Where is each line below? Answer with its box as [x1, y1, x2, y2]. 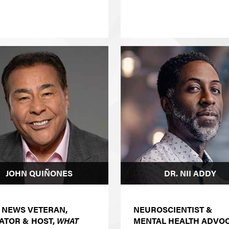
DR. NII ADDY [164, 167, 216, 179]
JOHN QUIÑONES [6, 167, 73, 179]
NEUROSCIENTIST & [133, 203, 213, 216]
